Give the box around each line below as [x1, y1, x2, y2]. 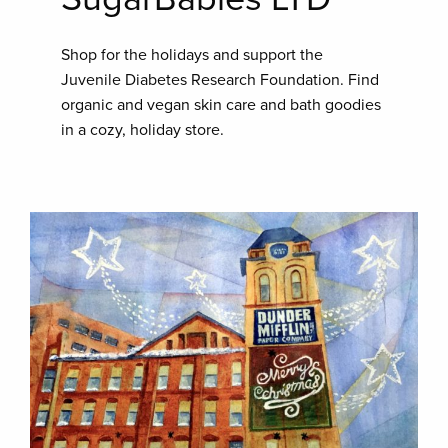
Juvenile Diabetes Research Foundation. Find [61, 69, 380, 90]
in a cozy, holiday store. [61, 119, 225, 140]
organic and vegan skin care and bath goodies [61, 94, 382, 115]
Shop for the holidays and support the [61, 44, 324, 65]
